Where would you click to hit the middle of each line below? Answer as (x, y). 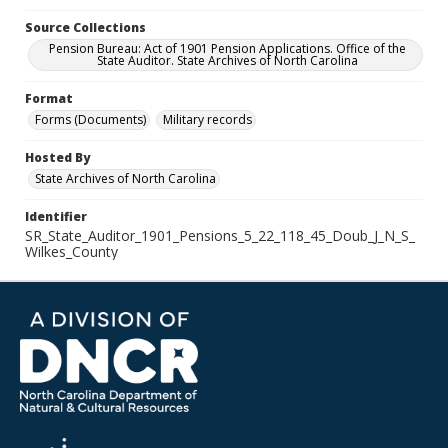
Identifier (56, 216)
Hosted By (57, 157)
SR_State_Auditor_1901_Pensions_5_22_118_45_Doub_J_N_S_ (220, 235)
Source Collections (85, 27)
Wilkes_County (71, 251)
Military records (207, 119)
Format (49, 98)
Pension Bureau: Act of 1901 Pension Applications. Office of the (227, 48)
